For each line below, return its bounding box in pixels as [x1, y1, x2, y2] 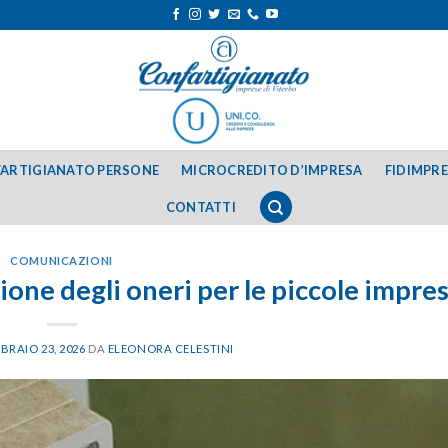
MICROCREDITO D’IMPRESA [181, 161, 363, 178]
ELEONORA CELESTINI [107, 341, 234, 355]
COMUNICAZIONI [10, 254, 113, 267]
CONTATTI [165, 199, 236, 215]
